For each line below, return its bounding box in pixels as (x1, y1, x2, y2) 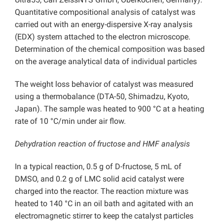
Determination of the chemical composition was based (15, 44, 205, 54)
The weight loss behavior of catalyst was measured (15, 79, 193, 89)
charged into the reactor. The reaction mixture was (15, 186, 188, 196)
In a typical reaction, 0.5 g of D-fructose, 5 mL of (15, 162, 182, 172)
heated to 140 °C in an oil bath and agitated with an (15, 199, 193, 209)
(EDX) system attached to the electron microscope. (15, 32, 190, 42)
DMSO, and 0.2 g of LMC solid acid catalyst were (15, 174, 184, 184)
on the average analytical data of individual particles (15, 57, 197, 67)
